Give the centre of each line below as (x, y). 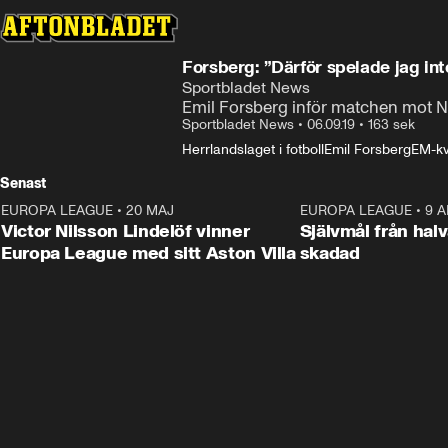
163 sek (391, 124)
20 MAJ (150, 210)
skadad (329, 253)
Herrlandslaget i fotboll (253, 149)
